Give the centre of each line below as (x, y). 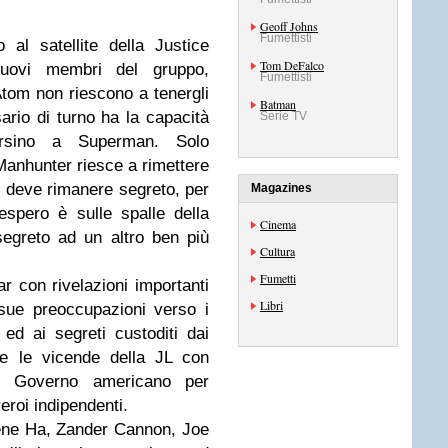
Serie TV (283, 116)
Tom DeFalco (292, 65)
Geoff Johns (289, 26)
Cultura (277, 251)
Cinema (278, 224)
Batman (278, 104)
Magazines (281, 188)
